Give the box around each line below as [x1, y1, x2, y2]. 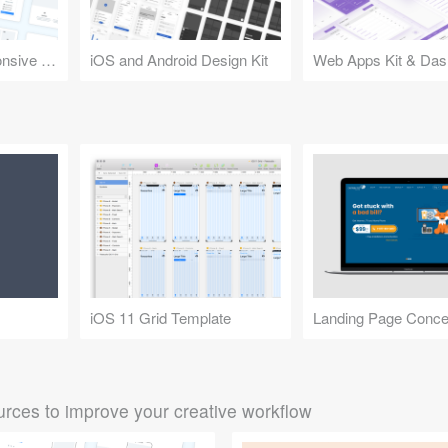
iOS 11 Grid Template [89, 306, 231, 328]
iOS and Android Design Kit [89, 49, 268, 71]
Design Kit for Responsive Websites [40, 49, 56, 71]
